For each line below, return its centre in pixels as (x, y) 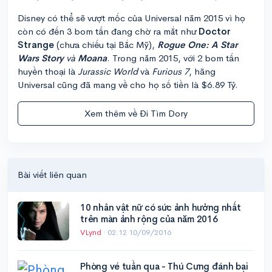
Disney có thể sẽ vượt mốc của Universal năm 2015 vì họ (131, 18)
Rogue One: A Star (197, 44)
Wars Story (42, 58)
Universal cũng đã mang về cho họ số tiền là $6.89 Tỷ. (128, 84)
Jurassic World (108, 71)
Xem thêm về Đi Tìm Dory (136, 113)
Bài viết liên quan (52, 174)
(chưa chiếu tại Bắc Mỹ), (107, 44)
